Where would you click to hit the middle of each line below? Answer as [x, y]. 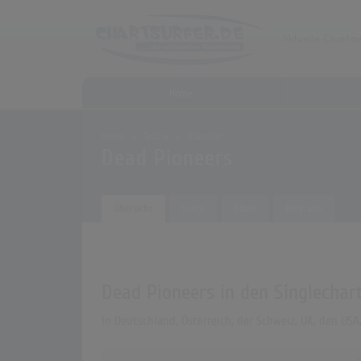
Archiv [156, 137]
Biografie [304, 209]
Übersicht [133, 209]
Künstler [205, 137]
